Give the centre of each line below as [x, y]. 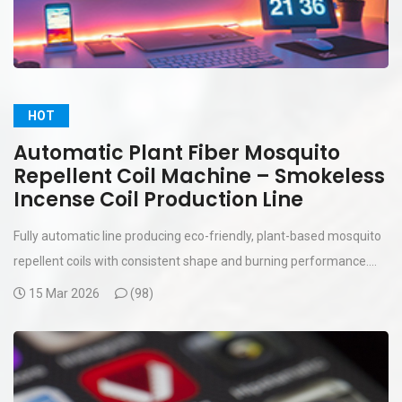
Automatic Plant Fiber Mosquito [177, 153]
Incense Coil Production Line [158, 199]
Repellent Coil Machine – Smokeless [199, 176]
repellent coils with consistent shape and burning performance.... [195, 261]
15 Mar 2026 [64, 293]
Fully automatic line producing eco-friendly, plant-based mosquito [197, 236]
